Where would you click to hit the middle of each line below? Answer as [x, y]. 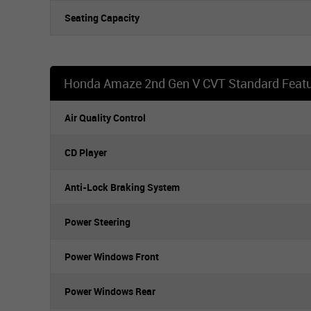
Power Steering [98, 222]
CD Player [86, 152]
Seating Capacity [102, 18]
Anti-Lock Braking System [122, 187]
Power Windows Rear [110, 291]
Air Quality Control [105, 118]
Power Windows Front [112, 257]
